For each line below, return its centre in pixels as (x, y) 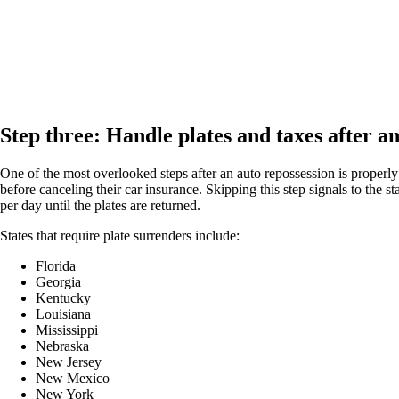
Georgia (58, 282)
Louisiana (63, 314)
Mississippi (67, 330)
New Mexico (73, 379)
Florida (56, 266)
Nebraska (62, 346)
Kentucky (63, 298)
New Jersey (69, 362)
